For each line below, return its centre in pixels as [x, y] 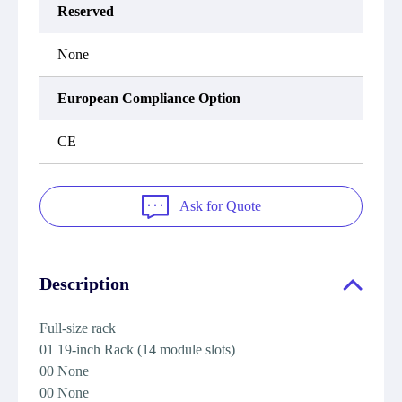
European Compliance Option [149, 98]
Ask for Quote [220, 206]
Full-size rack [78, 328]
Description [84, 284]
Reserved [86, 11]
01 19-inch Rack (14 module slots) [137, 350]
